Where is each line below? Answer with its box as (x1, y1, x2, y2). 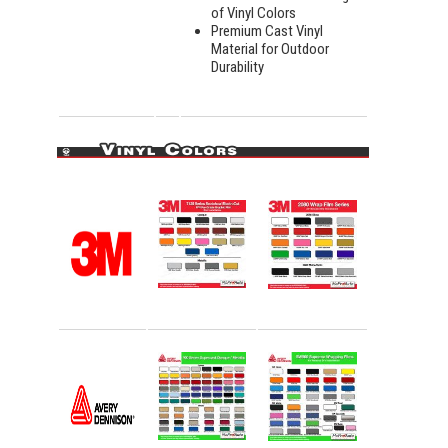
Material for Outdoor (211, 39, 329, 58)
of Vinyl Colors (211, 3, 296, 22)
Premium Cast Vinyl (211, 21, 323, 40)
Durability (211, 57, 264, 76)
